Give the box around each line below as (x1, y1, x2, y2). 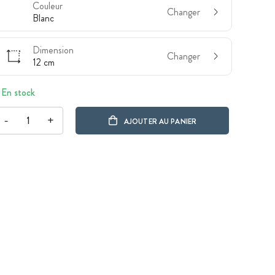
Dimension (33, 42, 74, 57)
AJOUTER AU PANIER (123, 115, 196, 127)
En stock (1, 85, 35, 99)
